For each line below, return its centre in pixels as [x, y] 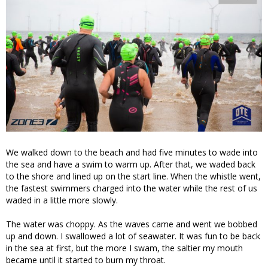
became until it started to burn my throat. [86, 260]
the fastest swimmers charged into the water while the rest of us [132, 188]
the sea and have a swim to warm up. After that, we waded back [131, 164]
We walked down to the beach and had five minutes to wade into [132, 152]
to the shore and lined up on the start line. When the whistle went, [133, 176]
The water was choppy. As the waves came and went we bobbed [132, 224]
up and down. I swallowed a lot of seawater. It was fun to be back [133, 236]
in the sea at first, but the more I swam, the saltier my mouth [124, 248]
